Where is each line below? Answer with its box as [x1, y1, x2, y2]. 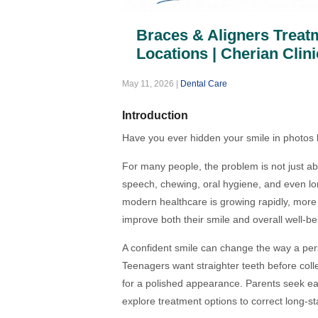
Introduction [122, 109, 188, 122]
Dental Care [180, 79, 227, 89]
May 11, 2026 [122, 79, 174, 89]
